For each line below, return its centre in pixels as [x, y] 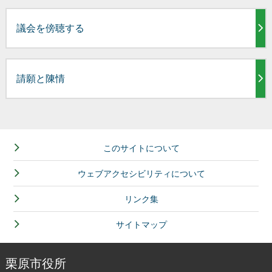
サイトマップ [141, 224]
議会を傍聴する [50, 28]
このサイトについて [141, 148]
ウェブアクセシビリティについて [141, 173]
